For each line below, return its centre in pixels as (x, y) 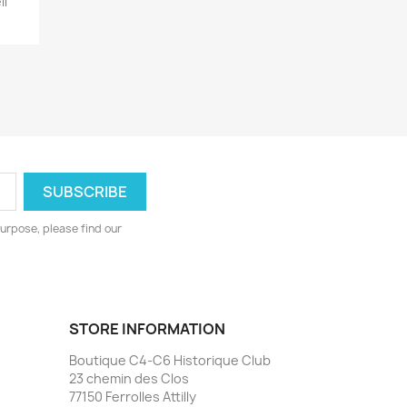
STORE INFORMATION (147, 329)
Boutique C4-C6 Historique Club (170, 361)
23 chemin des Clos (129, 379)
